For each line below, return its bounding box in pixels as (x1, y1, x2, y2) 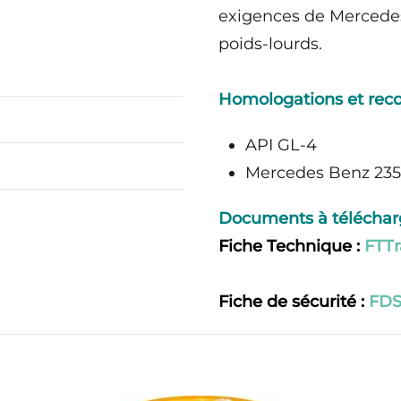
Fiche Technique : (218, 236, 364, 257)
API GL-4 (245, 135, 317, 156)
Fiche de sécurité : (218, 292, 369, 312)
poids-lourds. (218, 34, 322, 55)
